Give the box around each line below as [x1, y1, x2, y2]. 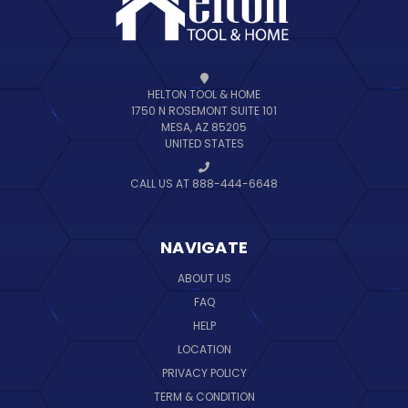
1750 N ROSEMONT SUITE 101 [131, 103, 277, 119]
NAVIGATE [160, 236, 248, 260]
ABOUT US [177, 270, 231, 287]
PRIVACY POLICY [161, 365, 247, 382]
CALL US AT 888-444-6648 [130, 176, 278, 192]
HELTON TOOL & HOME [148, 87, 260, 103]
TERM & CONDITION [153, 389, 255, 405]
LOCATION [177, 342, 231, 358]
